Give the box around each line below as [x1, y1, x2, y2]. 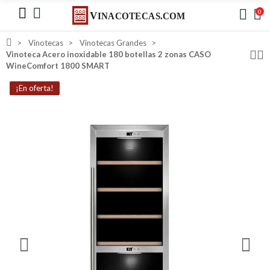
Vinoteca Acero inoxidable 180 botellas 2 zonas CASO [6, 49, 211, 60]
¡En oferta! [16, 83, 54, 93]
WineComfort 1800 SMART [6, 61, 110, 71]
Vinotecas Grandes [80, 38, 146, 48]
